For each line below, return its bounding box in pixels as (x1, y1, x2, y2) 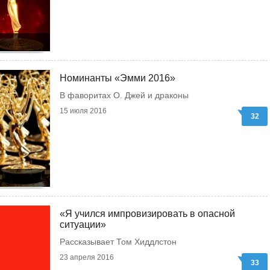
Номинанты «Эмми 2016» (60, 73, 175, 83)
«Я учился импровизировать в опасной (60, 209, 235, 219)
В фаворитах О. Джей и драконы (60, 90, 189, 100)
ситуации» (60, 219, 106, 230)
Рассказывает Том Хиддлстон (60, 237, 177, 246)
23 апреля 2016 (60, 253, 114, 262)
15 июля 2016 (60, 107, 107, 115)
